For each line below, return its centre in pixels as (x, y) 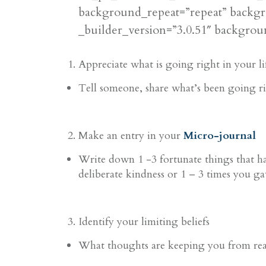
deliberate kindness (123, 174)
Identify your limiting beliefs (144, 222)
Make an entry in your (131, 136)
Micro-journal (220, 136)
